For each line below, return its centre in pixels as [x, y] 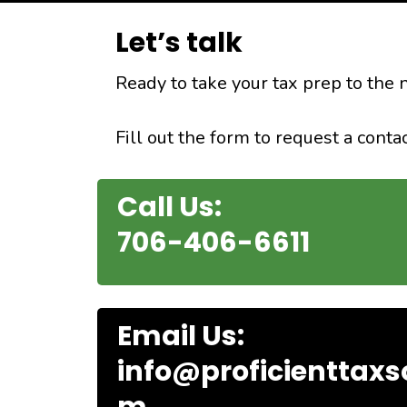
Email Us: [181, 336]
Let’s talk [179, 43]
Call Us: [169, 207]
